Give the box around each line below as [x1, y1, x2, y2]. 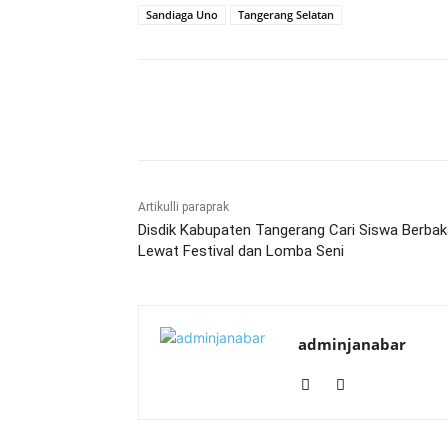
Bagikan [185, 103, 229, 119]
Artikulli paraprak [138, 200, 229, 215]
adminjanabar [298, 334, 406, 355]
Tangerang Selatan [238, 7, 334, 23]
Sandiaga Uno [146, 7, 218, 23]
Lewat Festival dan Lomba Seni [138, 242, 344, 261]
